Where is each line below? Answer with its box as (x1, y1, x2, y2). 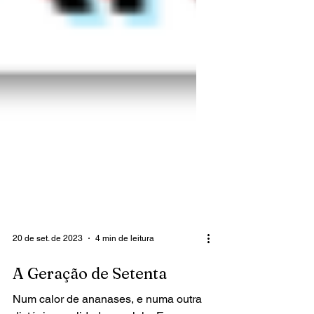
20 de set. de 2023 (13, 259, 83, 268)
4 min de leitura (95, 259, 154, 268)
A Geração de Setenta (13, 289, 167, 308)
